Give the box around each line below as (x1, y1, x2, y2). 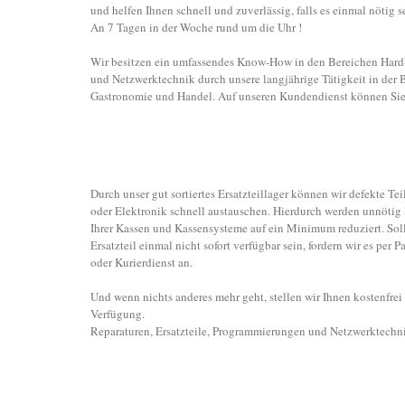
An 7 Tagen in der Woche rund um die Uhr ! (90, 19, 302, 36)
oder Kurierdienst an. (90, 254, 193, 271)
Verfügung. (90, 306, 145, 323)
